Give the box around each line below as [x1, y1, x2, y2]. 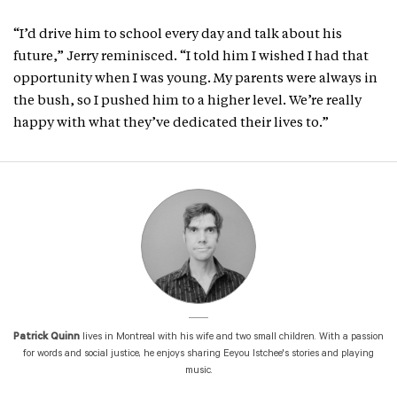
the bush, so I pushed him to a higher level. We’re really [13, 95, 362, 109]
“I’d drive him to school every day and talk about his [13, 28, 342, 43]
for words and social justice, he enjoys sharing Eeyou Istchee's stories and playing [23, 349, 374, 362]
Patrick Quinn [13, 332, 82, 345]
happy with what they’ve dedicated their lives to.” [13, 117, 329, 131]
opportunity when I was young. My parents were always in [13, 73, 378, 87]
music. [184, 366, 213, 378]
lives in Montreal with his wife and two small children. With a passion [82, 332, 384, 345]
